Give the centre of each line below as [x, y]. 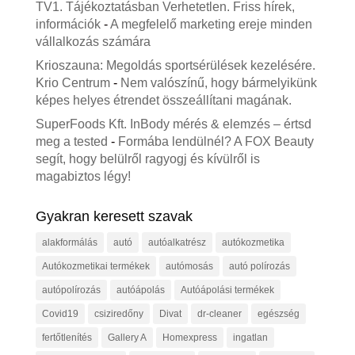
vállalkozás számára [93, 42]
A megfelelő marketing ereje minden [211, 24]
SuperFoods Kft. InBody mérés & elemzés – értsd [173, 124]
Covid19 [60, 314]
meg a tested [71, 141]
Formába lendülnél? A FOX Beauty [216, 141]
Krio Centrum [73, 83]
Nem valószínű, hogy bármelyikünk [218, 83]
